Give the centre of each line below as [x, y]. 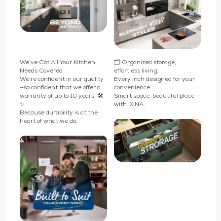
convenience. [133, 88]
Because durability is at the [58, 113]
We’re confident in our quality [61, 80]
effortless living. [136, 71]
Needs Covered [41, 71]
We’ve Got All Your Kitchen [57, 63]
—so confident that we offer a [60, 88]
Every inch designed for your [155, 80]
